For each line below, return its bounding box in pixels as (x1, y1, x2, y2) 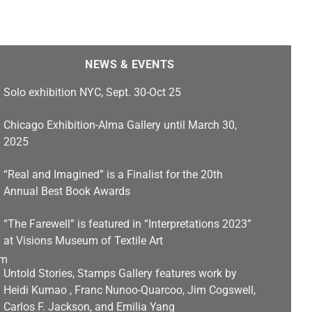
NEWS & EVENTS (85, 58, 175, 72)
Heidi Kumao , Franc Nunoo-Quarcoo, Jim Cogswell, (3, 283, 256, 297)
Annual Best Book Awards (3, 185, 130, 198)
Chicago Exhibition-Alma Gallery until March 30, (3, 118, 237, 132)
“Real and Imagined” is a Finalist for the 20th (3, 168, 223, 182)
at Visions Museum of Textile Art (3, 234, 163, 248)
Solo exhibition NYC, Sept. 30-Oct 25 (3, 86, 181, 100)
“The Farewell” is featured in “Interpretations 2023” (3, 217, 251, 231)
